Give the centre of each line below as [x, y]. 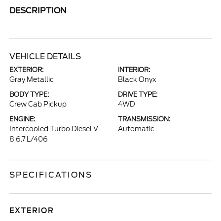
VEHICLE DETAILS [45, 56]
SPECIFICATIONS [51, 175]
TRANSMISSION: [144, 119]
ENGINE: [22, 119]
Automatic [136, 129]
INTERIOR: [134, 70]
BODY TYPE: [29, 94]
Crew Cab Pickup [38, 104]
